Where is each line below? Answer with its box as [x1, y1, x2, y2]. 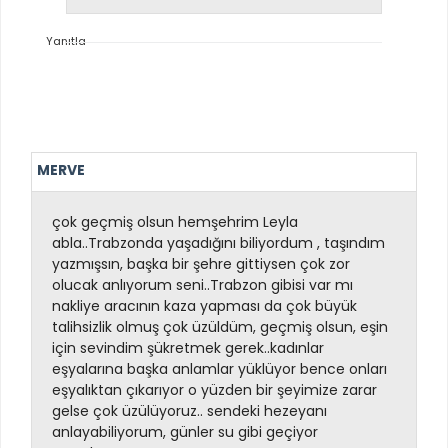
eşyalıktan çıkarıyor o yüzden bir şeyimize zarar [52, 379, 377, 400]
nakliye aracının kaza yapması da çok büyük [52, 295, 357, 316]
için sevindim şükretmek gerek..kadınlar [52, 337, 324, 358]
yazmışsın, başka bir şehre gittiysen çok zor [52, 253, 350, 274]
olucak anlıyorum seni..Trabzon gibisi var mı [52, 274, 357, 295]
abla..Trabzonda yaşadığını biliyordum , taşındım [52, 232, 385, 253]
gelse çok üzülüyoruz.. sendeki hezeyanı [52, 400, 327, 421]
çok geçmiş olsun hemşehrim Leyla [52, 211, 298, 232]
